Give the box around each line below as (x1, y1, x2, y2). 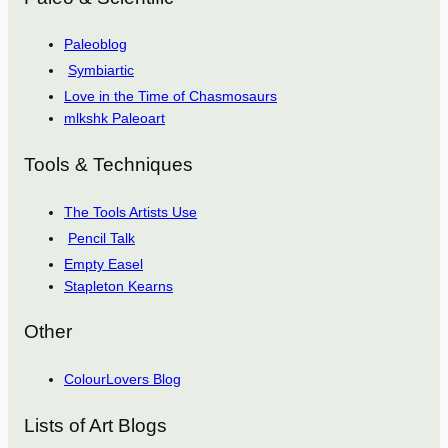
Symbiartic (68, 62, 134, 79)
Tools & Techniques (24, 153, 193, 175)
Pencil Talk (68, 229, 135, 246)
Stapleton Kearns (64, 277, 173, 294)
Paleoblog (64, 36, 127, 53)
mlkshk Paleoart (64, 110, 165, 127)
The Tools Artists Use (64, 203, 197, 220)
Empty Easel (64, 255, 143, 272)
